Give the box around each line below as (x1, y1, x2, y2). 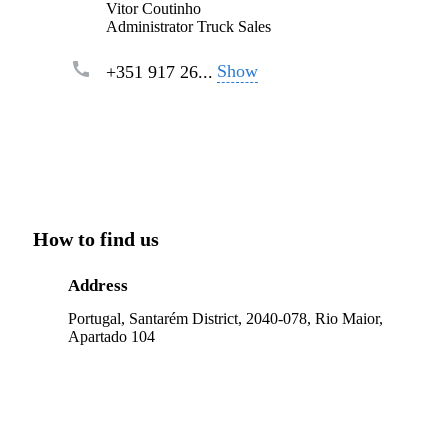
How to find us (33, 227, 159, 250)
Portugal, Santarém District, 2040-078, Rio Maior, (68, 309, 383, 327)
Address (68, 275, 128, 295)
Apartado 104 (68, 327, 155, 345)
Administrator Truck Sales (106, 17, 271, 35)
